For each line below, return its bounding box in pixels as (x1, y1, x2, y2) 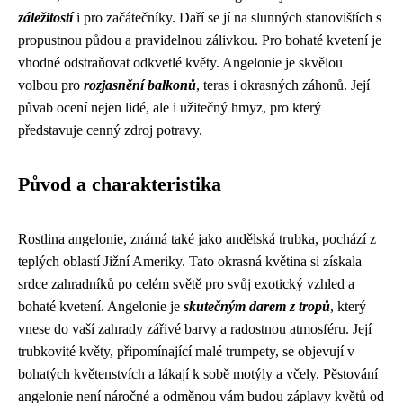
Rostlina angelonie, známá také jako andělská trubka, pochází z (18, 231, 376, 246)
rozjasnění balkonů (84, 77, 196, 93)
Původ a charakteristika (18, 174, 221, 195)
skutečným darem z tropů (184, 299, 330, 314)
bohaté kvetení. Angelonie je (18, 299, 184, 314)
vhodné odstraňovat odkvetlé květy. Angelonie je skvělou (18, 55, 343, 70)
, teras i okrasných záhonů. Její (196, 77, 370, 93)
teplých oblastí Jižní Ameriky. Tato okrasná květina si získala (18, 254, 362, 269)
